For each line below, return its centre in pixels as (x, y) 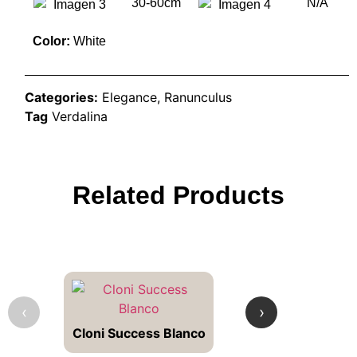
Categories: (62, 97)
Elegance (130, 97)
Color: (52, 41)
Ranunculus (198, 97)
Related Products (178, 195)
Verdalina (80, 116)
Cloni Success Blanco (139, 333)
